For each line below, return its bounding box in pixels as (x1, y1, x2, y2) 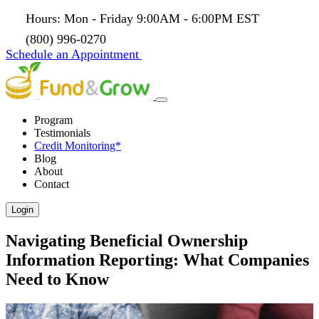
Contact (34, 178, 69, 190)
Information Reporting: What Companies (6, 250, 309, 269)
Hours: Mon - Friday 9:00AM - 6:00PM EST (26, 11, 259, 26)
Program (34, 114, 73, 126)
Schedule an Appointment (6, 47, 139, 61)
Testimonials (34, 127, 90, 139)
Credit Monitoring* (34, 140, 121, 152)
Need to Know (6, 269, 109, 288)
